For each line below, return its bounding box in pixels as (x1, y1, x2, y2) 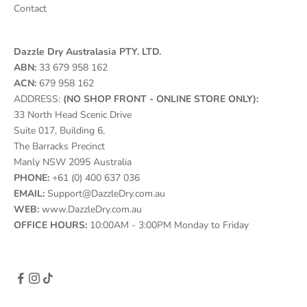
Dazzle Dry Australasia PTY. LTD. (14, 45, 161, 58)
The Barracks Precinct (14, 139, 105, 153)
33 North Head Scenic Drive (14, 108, 132, 121)
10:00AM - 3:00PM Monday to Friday (87, 218, 249, 232)
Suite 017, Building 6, (14, 123, 105, 137)
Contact (14, 1, 47, 15)
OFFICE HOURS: (14, 218, 87, 232)
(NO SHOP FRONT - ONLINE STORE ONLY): (60, 92, 258, 106)
